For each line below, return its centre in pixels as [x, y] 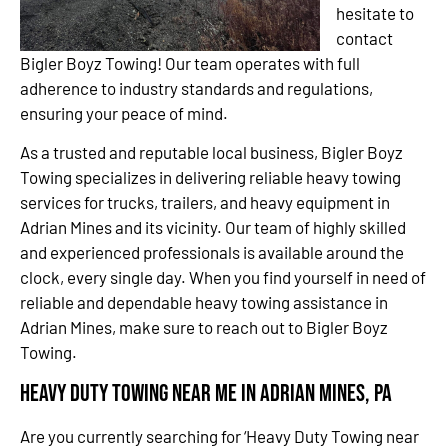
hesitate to [375, 12]
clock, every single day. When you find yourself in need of [223, 277]
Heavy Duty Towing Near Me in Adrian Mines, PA [206, 393]
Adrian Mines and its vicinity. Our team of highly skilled [213, 227]
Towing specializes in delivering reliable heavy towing [210, 177]
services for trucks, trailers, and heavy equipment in [205, 202]
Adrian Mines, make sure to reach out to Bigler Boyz [204, 327]
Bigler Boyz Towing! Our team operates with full [190, 62]
